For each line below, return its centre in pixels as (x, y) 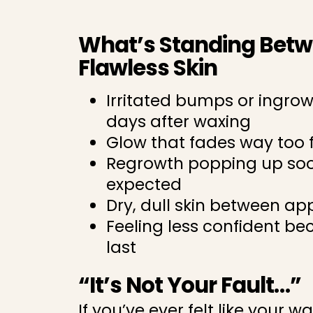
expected (144, 184)
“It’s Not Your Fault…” (190, 285)
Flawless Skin (148, 68)
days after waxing (179, 122)
